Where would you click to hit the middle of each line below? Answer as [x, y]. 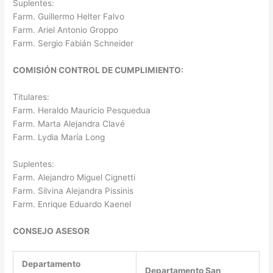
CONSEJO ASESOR [51, 231]
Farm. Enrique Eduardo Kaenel [72, 204]
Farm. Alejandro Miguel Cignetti [74, 177]
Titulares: [31, 97]
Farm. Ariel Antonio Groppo [66, 30]
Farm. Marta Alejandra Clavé [69, 124]
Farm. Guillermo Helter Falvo [69, 17]
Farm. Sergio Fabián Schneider [73, 44]
